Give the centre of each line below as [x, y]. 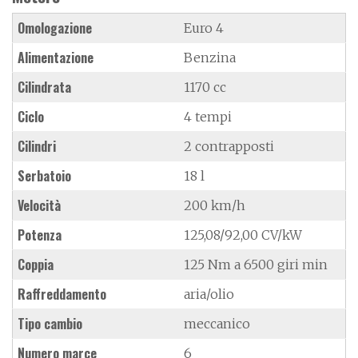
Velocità [39, 205]
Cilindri [37, 146]
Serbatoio [44, 175]
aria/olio [209, 294]
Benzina [210, 57]
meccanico [217, 323]
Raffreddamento [62, 294]
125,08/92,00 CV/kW [243, 235]
